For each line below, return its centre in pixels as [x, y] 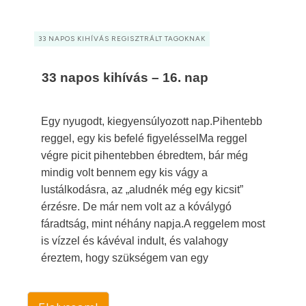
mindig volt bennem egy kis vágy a [124, 172]
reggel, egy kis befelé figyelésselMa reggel [144, 138]
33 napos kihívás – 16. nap [125, 78]
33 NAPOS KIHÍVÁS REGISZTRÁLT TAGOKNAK [122, 39]
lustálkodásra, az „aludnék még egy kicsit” [142, 190]
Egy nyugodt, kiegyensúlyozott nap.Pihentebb [152, 121]
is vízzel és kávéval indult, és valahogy [135, 241]
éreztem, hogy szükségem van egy [125, 258]
